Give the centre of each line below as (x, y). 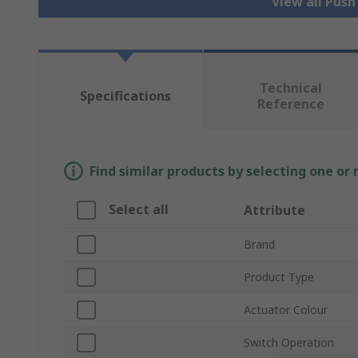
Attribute (274, 211)
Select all (139, 210)
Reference (290, 104)
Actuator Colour (286, 310)
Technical (290, 88)
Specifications (125, 96)
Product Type (279, 277)
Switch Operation (289, 343)
